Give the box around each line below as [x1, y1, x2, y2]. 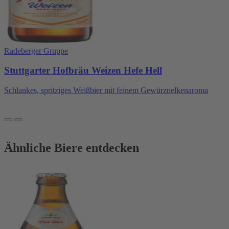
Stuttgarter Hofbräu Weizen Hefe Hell [4, 65, 162, 76]
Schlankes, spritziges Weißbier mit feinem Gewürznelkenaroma [4, 86, 208, 95]
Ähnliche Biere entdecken [4, 141, 139, 155]
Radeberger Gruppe [4, 46, 68, 55]
